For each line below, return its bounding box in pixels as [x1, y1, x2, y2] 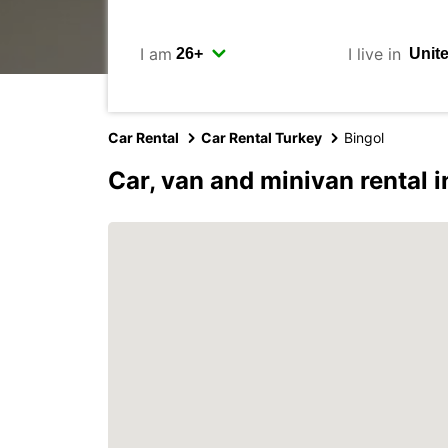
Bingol [344, 129, 384, 146]
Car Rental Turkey [201, 129, 322, 146]
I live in [347, 43, 401, 64]
